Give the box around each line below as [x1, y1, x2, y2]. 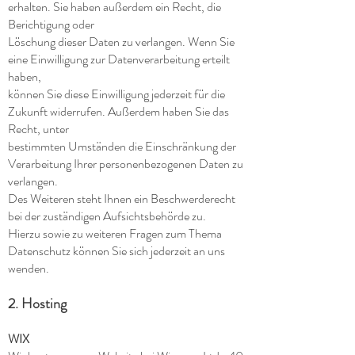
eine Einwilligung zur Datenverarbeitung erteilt [8, 50, 230, 68]
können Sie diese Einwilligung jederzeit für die [8, 85, 225, 103]
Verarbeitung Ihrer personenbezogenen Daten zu [8, 155, 243, 173]
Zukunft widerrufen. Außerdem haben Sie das [8, 102, 229, 120]
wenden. [8, 259, 49, 277]
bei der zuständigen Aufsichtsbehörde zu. [8, 207, 206, 225]
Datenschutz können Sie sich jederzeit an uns [8, 242, 225, 260]
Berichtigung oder [8, 15, 94, 33]
